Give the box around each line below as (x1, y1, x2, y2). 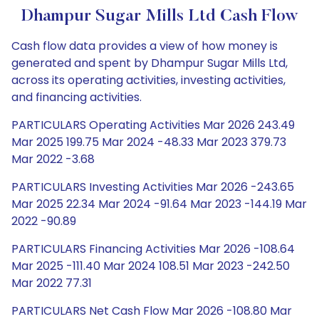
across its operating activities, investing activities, (11, 72, 286, 88)
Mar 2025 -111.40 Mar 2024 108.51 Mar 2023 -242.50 (11, 258, 290, 274)
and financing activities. (11, 89, 142, 105)
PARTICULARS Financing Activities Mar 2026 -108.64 (11, 241, 295, 257)
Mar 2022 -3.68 (11, 151, 95, 167)
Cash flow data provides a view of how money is (11, 38, 278, 54)
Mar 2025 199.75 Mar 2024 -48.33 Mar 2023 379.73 (11, 134, 286, 150)
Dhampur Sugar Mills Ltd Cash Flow (21, 8, 298, 25)
